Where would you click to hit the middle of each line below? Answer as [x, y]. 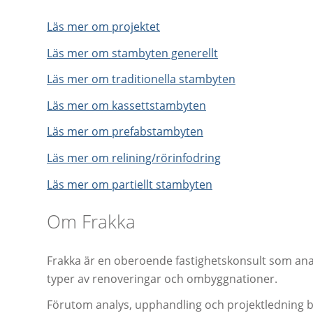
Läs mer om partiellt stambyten [130, 184]
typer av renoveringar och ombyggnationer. [162, 278]
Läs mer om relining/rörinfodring [134, 158]
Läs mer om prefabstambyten [125, 132]
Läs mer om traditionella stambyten [141, 79]
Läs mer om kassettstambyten [126, 105]
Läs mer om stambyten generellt [132, 53]
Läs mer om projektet [103, 27]
